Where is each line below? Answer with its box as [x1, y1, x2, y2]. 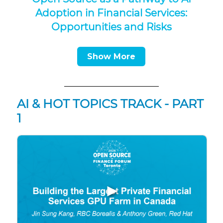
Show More [87, 51, 136, 61]
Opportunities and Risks [51, 20, 172, 33]
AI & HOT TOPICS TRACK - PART [16, 96, 204, 111]
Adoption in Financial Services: [35, 6, 188, 19]
